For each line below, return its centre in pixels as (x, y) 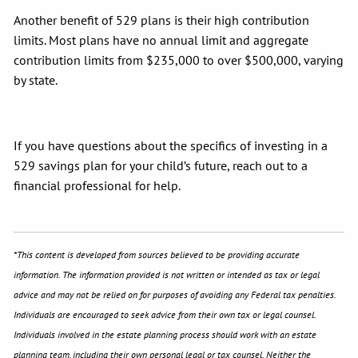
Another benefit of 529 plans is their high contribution (162, 20)
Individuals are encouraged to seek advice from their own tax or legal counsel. (165, 314)
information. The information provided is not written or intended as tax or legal (167, 274)
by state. (37, 80)
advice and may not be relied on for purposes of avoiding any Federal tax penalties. (175, 294)
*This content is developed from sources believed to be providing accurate (157, 254)
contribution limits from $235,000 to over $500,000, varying (179, 60)
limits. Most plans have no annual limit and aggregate (161, 40)
